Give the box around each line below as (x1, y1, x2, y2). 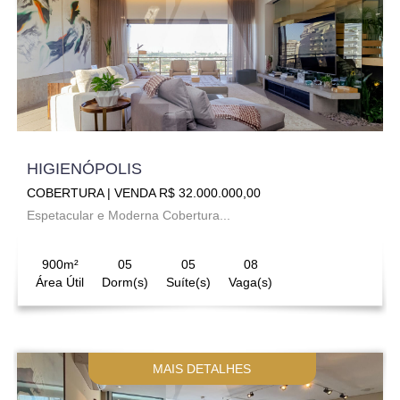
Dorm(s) (102, 274, 148, 289)
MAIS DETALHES (153, 361, 252, 376)
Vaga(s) (229, 274, 272, 289)
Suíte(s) (166, 274, 211, 289)
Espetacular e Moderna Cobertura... (27, 207, 230, 222)
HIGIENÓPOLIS (27, 159, 142, 178)
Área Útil (36, 274, 84, 289)
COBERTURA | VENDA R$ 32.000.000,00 (27, 185, 261, 200)
